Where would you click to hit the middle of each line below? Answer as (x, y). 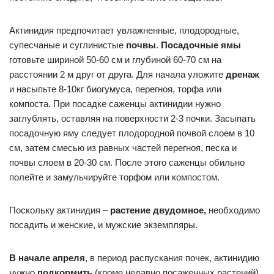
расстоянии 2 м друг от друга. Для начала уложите (117, 74)
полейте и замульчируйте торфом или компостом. (114, 177)
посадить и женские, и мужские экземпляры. (103, 225)
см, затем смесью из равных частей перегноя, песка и (123, 148)
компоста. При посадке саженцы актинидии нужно (115, 104)
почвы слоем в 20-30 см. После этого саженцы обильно (127, 162)
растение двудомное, (158, 210)
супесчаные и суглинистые (68, 45)
